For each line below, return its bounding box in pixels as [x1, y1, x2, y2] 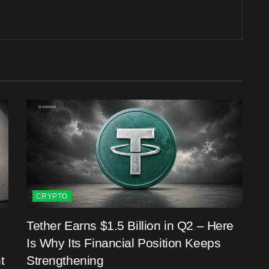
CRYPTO [36, 192, 68, 201]
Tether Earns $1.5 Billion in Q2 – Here [26, 219, 234, 233]
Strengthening [26, 253, 104, 268]
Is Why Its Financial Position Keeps [26, 236, 221, 250]
